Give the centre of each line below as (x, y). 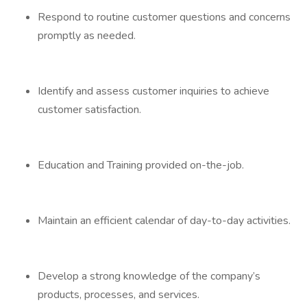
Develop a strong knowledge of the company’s (149, 276)
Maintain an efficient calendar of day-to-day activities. (164, 221)
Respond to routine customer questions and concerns (164, 17)
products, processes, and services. (119, 295)
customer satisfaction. (89, 110)
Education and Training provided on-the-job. (141, 165)
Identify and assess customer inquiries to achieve (153, 91)
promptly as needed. (87, 36)
